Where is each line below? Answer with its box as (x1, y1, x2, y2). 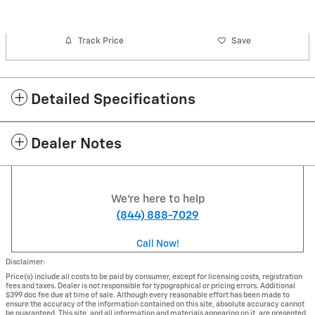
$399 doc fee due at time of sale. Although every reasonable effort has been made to (6, 292, 290, 299)
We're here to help (110, 194, 205, 205)
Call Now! (136, 239, 179, 249)
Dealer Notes (31, 137, 122, 152)
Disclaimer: (6, 259, 45, 266)
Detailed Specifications (31, 93, 195, 108)
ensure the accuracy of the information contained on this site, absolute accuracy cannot (6, 301, 304, 308)
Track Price (78, 36, 124, 46)
